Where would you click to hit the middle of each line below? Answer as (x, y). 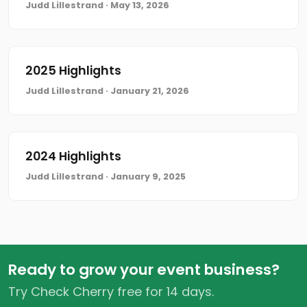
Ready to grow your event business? (144, 270)
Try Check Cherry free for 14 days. (111, 292)
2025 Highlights (73, 71)
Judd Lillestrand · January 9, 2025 (106, 176)
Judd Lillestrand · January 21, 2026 (107, 91)
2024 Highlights (73, 156)
